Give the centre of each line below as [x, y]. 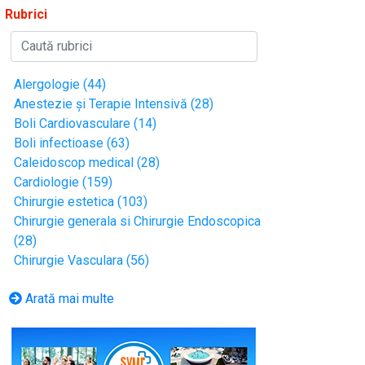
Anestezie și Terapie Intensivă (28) [114, 104]
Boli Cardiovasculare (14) [86, 124]
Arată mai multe [68, 299]
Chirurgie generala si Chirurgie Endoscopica [138, 222]
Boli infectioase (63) [72, 143]
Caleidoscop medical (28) [87, 163]
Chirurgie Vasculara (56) [82, 261]
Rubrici [26, 15]
